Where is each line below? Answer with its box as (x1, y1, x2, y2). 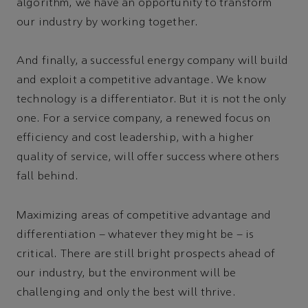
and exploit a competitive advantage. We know (16, 75, 267, 87)
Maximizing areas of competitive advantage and (16, 210, 272, 221)
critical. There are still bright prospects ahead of (16, 248, 276, 260)
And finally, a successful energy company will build (16, 56, 289, 67)
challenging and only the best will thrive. (16, 287, 236, 298)
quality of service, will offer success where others (16, 152, 280, 164)
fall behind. (16, 171, 78, 183)
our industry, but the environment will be (16, 267, 236, 279)
